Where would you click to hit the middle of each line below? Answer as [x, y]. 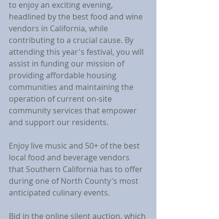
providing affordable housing [64, 75]
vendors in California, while [59, 28]
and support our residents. [59, 122]
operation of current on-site [61, 99]
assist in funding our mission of [67, 64]
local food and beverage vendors [70, 157]
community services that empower [74, 110]
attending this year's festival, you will [77, 52]
